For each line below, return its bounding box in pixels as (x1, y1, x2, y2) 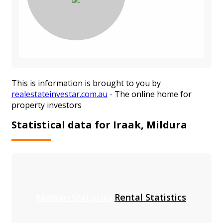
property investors (11, 100, 82, 111)
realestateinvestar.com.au (11, 89, 108, 100)
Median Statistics (36, 191, 112, 203)
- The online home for (108, 89, 192, 100)
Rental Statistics (114, 191, 186, 203)
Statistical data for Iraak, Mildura (11, 117, 187, 131)
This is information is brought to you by (11, 78, 161, 89)
